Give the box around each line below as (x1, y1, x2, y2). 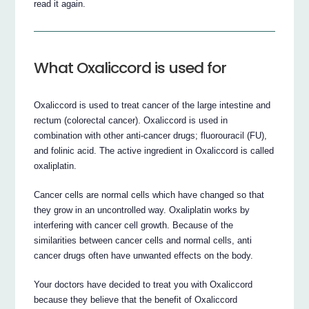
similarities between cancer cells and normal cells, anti (34, 235, 252, 246)
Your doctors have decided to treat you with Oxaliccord (34, 279, 253, 290)
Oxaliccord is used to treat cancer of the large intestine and (34, 99, 271, 110)
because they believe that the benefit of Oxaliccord (34, 294, 238, 305)
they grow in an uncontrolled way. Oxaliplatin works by (34, 204, 250, 215)
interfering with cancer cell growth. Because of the (34, 219, 234, 230)
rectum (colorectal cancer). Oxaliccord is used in (34, 114, 228, 126)
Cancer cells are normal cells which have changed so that (34, 189, 265, 200)
